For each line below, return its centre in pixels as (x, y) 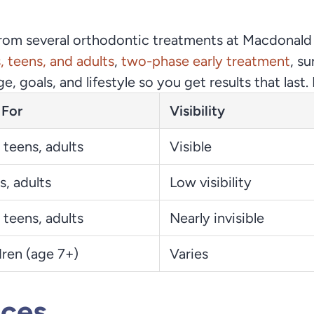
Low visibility (211, 182)
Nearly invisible (217, 218)
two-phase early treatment (206, 61)
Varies (189, 254)
